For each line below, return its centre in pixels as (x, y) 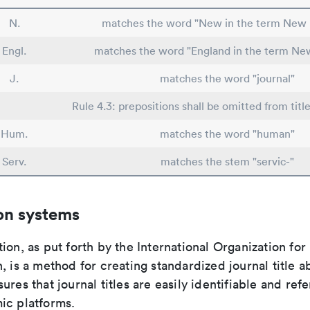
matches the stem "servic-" (227, 161)
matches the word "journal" (227, 78)
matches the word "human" (227, 134)
